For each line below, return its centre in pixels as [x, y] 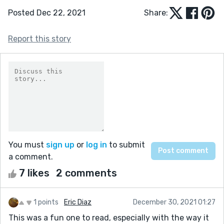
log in [96, 144]
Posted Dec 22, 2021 [47, 12]
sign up [60, 144]
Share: [156, 12]
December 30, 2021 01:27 [174, 202]
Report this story [39, 38]
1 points [46, 202]
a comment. [31, 156]
